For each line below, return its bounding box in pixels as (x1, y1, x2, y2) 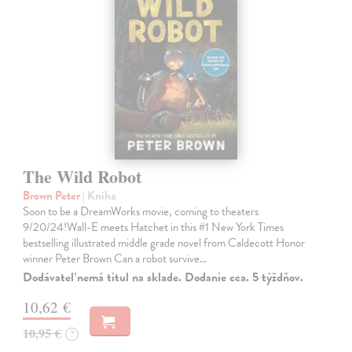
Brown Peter (23, 187, 83, 205)
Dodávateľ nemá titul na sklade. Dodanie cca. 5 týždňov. (23, 268, 304, 288)
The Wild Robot (23, 163, 142, 190)
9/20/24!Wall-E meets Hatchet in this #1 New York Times (23, 218, 284, 236)
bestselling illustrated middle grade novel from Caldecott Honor (23, 234, 306, 252)
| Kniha (82, 187, 116, 205)
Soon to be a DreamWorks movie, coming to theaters (23, 203, 259, 221)
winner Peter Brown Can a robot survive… (23, 250, 207, 268)
